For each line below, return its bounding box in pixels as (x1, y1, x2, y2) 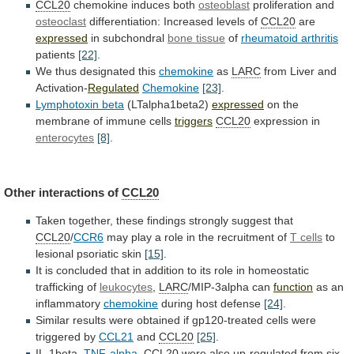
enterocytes (36, 131, 94, 145)
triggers (175, 115, 213, 128)
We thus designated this (36, 65, 159, 78)
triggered (36, 330, 81, 343)
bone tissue (168, 32, 225, 45)
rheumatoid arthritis (241, 32, 338, 45)
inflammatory (36, 296, 104, 310)
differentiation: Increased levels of (86, 15, 261, 28)
